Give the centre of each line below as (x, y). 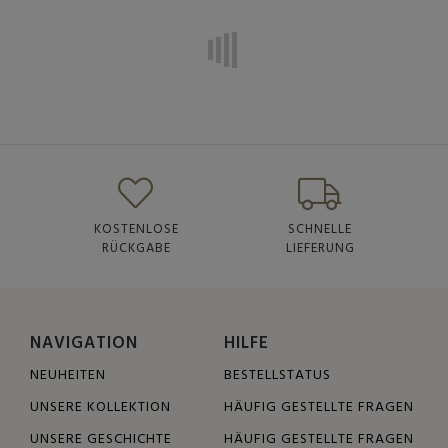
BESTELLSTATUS (277, 375)
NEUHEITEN (68, 375)
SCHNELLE (320, 229)
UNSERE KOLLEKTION (100, 407)
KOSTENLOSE (136, 229)
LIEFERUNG (320, 248)
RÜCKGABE (136, 248)
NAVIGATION (84, 343)
